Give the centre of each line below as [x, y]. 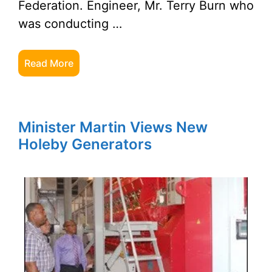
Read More [49, 63]
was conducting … [70, 24]
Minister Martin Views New [113, 127]
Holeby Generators [85, 144]
